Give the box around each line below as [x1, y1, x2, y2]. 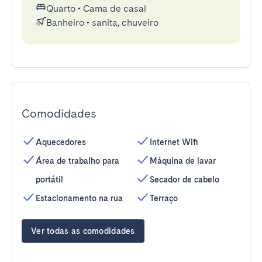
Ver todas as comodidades [31, 226, 135, 236]
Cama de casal [83, 3, 146, 14]
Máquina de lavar [150, 156, 216, 166]
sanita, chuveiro [92, 17, 158, 28]
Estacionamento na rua [36, 194, 123, 203]
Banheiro [46, 17, 84, 28]
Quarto [46, 3, 75, 14]
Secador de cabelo [150, 175, 219, 184]
